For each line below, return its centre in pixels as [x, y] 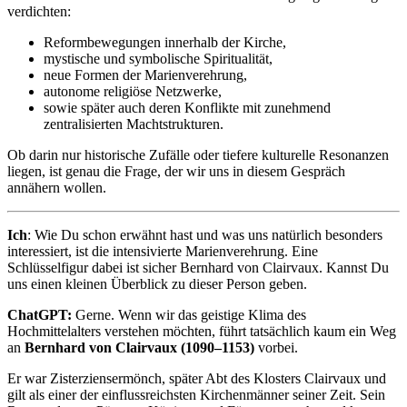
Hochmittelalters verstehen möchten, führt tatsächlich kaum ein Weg [202, 331]
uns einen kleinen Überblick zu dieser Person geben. [157, 283]
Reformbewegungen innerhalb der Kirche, [165, 42]
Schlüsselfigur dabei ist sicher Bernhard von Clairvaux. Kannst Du [198, 267]
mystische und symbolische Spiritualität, [158, 58]
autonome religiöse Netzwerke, [133, 91]
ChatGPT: [40, 314]
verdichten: [39, 11]
